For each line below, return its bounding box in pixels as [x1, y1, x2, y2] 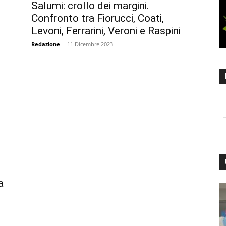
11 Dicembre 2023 [67, 40, 113, 48]
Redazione [31, 40, 60, 48]
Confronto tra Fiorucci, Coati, [31, 12, 164, 24]
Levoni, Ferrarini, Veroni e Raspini [31, 24, 181, 37]
